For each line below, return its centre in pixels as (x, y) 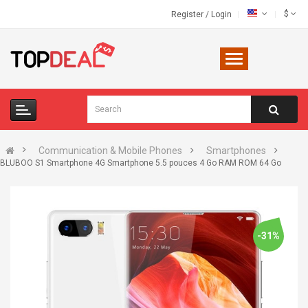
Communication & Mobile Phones (110, 151)
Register (188, 14)
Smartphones (236, 151)
